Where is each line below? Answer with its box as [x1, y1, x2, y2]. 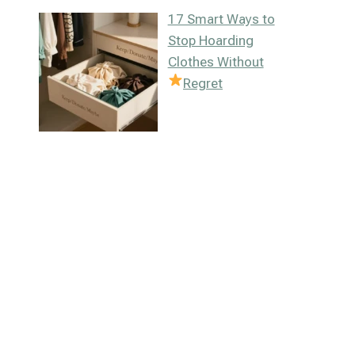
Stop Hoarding [167, 32, 254, 49]
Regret [182, 75, 223, 92]
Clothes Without [167, 54, 264, 71]
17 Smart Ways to [167, 11, 275, 28]
